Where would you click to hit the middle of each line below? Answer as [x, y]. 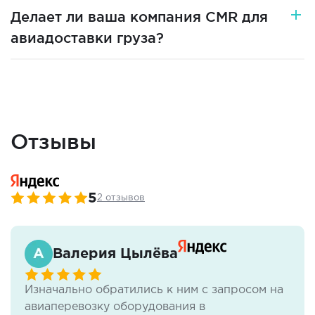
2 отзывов [121, 198]
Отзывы [53, 141]
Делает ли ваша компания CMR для [139, 17]
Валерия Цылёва [115, 253]
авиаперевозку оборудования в [115, 307]
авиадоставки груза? [87, 38]
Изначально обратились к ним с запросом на [154, 290]
